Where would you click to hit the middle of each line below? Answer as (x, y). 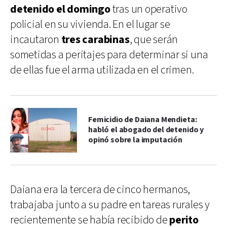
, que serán (154, 40)
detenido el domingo (60, 9)
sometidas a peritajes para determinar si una (109, 55)
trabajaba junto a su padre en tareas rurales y (110, 205)
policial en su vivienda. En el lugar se (90, 24)
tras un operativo (149, 9)
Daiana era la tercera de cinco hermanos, (100, 190)
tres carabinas (95, 40)
